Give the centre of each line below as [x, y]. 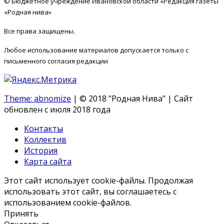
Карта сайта [48, 161]
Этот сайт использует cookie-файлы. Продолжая [98, 180]
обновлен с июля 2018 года [57, 109]
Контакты [43, 128]
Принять [21, 213]
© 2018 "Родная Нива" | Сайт [136, 98]
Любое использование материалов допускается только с [96, 50]
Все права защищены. [40, 31]
